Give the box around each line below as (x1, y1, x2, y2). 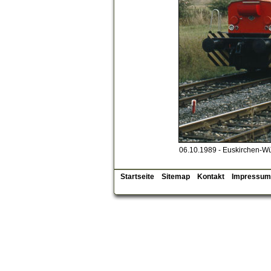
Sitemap (162, 172, 190, 181)
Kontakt (197, 172, 224, 181)
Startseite (120, 172, 154, 181)
